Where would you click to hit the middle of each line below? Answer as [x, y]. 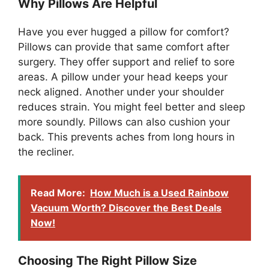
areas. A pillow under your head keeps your [123, 77]
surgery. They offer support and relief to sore [126, 62]
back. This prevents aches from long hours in [126, 137]
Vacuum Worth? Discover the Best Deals [126, 207]
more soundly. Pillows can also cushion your [124, 122]
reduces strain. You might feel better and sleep [131, 107]
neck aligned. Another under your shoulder [121, 92]
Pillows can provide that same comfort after [124, 47]
